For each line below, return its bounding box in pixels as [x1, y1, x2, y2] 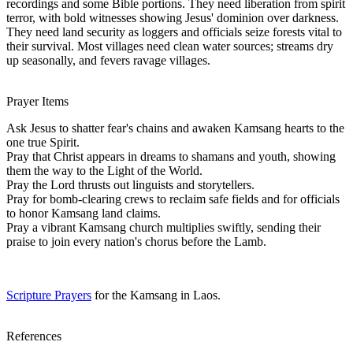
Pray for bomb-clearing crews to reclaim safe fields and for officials [6, 191, 340, 206]
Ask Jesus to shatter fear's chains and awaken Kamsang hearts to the [6, 121, 344, 135]
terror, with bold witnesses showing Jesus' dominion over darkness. [6, 10, 339, 24]
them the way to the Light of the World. [6, 163, 203, 177]
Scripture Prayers [6, 288, 91, 302]
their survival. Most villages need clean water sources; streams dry [6, 39, 333, 53]
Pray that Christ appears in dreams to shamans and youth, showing [6, 149, 336, 163]
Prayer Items [6, 94, 69, 108]
